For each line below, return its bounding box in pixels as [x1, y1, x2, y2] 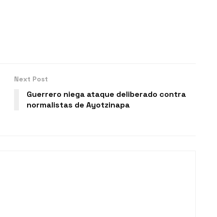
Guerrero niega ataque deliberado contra [27, 89, 186, 99]
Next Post [14, 74, 48, 83]
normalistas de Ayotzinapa [27, 99, 130, 110]
